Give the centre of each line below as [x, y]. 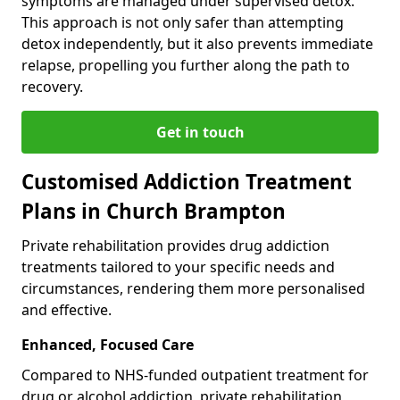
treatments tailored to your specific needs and [178, 267]
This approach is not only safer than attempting [183, 22]
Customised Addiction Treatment [187, 181]
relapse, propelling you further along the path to [186, 65]
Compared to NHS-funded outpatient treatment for [195, 375]
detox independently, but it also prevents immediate [197, 43]
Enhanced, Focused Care [108, 344]
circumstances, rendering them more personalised [193, 288]
